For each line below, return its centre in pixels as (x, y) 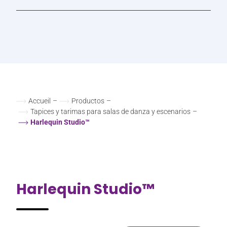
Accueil (40, 101)
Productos (88, 101)
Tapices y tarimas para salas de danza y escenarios (110, 112)
